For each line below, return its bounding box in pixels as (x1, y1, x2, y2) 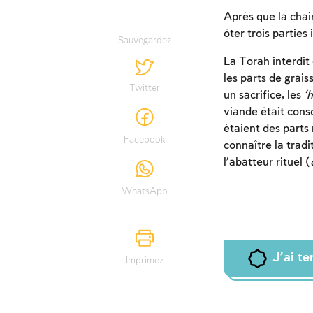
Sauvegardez (118, 36, 171, 46)
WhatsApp (122, 187, 168, 197)
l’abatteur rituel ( (223, 156, 310, 169)
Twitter (129, 83, 160, 94)
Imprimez (126, 256, 163, 266)
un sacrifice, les (223, 89, 304, 102)
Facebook (124, 135, 166, 145)
